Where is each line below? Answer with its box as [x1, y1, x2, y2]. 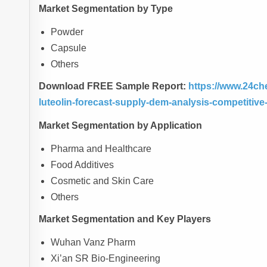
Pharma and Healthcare [51, 144, 152, 154]
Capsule [51, 43, 87, 54]
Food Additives [51, 160, 114, 170]
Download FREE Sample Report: [39, 81, 187, 92]
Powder [51, 27, 84, 38]
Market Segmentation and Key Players [39, 214, 212, 225]
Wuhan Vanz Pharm [51, 237, 136, 248]
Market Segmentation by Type [39, 4, 173, 14]
